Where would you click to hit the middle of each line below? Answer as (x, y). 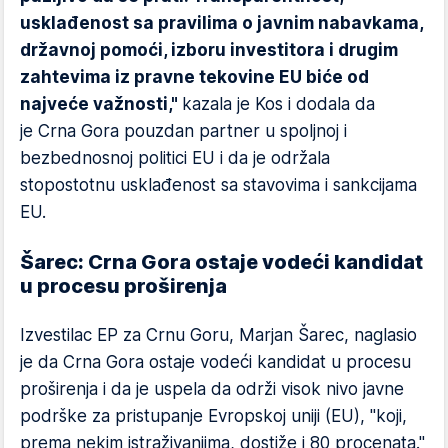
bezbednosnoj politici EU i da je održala (175, 158)
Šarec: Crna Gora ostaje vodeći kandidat (221, 262)
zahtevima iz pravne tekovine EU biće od (194, 77)
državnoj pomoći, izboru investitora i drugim (209, 50)
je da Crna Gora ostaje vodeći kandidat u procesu (215, 362)
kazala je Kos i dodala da (278, 104)
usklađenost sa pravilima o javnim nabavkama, (221, 23)
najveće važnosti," (101, 104)
